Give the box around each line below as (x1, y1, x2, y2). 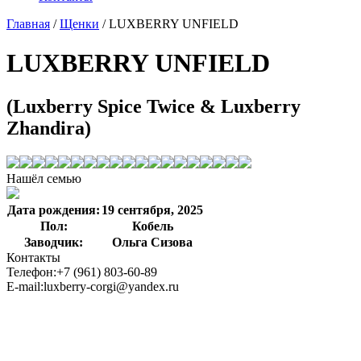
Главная (6, 17, 50, 31)
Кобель (131, 218, 173, 233)
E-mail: (6, 279, 44, 293)
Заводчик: (24, 234, 83, 249)
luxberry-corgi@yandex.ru (44, 279, 179, 293)
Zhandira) (6, 117, 91, 139)
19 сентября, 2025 (102, 202, 203, 217)
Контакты (6, 250, 60, 264)
